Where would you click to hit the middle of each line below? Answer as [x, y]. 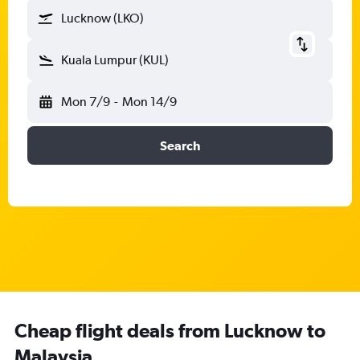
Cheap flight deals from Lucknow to [170, 330]
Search [180, 145]
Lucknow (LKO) [102, 18]
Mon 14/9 [149, 102]
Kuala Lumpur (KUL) [115, 60]
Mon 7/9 [86, 102]
